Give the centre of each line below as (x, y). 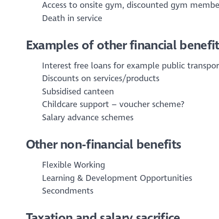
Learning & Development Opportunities (117, 178)
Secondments (67, 191)
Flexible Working (73, 165)
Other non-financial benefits (103, 144)
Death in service (72, 18)
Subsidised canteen (78, 91)
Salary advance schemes (88, 117)
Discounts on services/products (100, 78)
